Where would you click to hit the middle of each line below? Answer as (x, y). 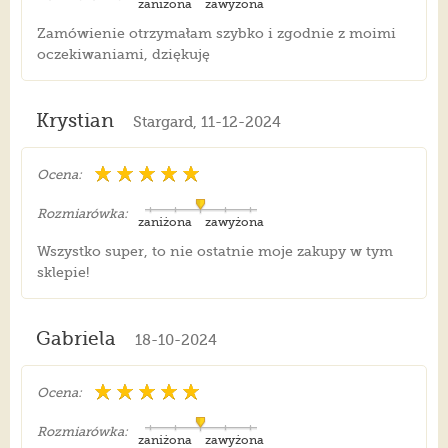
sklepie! (62, 272)
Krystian (74, 121)
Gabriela (75, 339)
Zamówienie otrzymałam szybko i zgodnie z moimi (216, 33)
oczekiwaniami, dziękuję (123, 54)
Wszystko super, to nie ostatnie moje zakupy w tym (214, 251)
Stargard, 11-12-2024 (206, 122)
